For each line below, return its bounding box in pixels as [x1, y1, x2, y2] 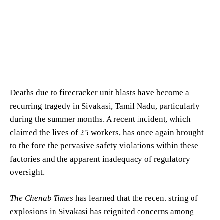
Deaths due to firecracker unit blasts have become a [10, 88, 189, 98]
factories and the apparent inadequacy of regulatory [10, 154, 190, 164]
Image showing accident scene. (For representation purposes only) [10, 26, 180, 33]
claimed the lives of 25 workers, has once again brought [10, 128, 204, 137]
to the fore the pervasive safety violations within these [10, 141, 198, 151]
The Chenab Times [10, 193, 73, 203]
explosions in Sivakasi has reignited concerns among [10, 207, 194, 217]
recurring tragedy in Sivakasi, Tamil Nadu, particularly [10, 101, 200, 111]
